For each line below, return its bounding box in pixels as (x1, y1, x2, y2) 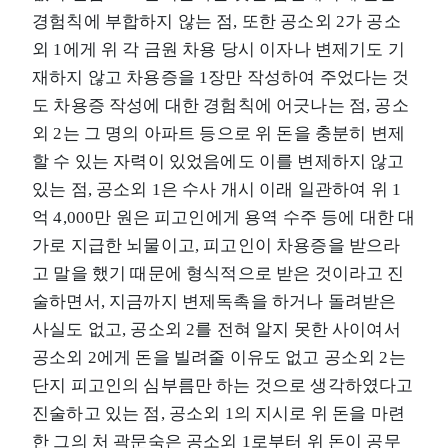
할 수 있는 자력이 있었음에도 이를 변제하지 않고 (32, 151, 405, 171)
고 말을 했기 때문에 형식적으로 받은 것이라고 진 (32, 263, 405, 283)
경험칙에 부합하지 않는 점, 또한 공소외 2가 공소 (32, 11, 401, 31)
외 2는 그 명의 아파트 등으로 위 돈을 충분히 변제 (32, 123, 405, 143)
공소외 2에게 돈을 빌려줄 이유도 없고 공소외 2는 (32, 347, 406, 367)
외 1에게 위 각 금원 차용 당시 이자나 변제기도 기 (32, 39, 405, 59)
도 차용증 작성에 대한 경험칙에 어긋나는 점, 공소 (32, 95, 409, 115)
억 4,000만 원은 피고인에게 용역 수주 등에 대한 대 (32, 207, 416, 227)
